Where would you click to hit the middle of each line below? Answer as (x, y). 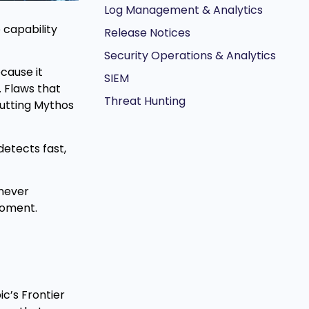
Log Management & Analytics (183, 10)
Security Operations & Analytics (190, 56)
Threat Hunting (144, 101)
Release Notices (147, 33)
